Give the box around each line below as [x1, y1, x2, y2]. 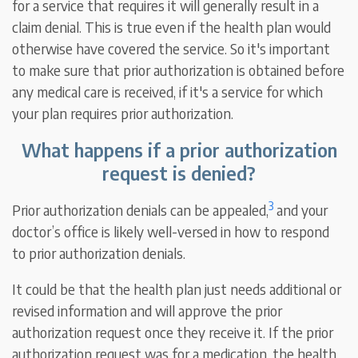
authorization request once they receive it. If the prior [12, 323, 334, 342]
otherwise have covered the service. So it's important [12, 39, 331, 58]
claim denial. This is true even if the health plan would [12, 18, 332, 37]
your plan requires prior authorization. [12, 104, 234, 123]
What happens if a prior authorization [21, 137, 337, 162]
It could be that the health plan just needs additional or [12, 280, 342, 299]
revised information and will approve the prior [12, 301, 283, 320]
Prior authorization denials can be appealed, [12, 201, 269, 220]
